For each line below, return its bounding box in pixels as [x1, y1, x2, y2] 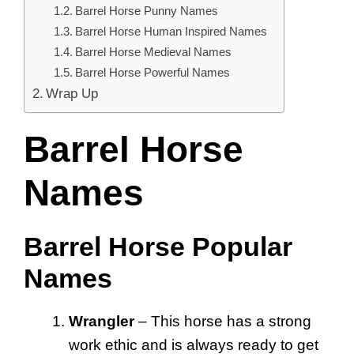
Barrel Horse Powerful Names [75, 65, 231, 79]
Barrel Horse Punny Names [75, 3, 219, 17]
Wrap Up [46, 85, 99, 101]
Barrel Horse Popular [24, 231, 292, 262]
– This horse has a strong [134, 312, 311, 330]
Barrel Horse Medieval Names [75, 44, 232, 58]
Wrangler [69, 312, 134, 330]
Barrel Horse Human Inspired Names [75, 24, 268, 38]
